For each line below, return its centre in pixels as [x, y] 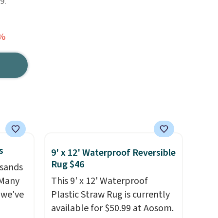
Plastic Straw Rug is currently [110, 195]
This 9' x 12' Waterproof [99, 181]
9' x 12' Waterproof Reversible [113, 153]
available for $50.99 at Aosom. [112, 208]
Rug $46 [67, 164]
